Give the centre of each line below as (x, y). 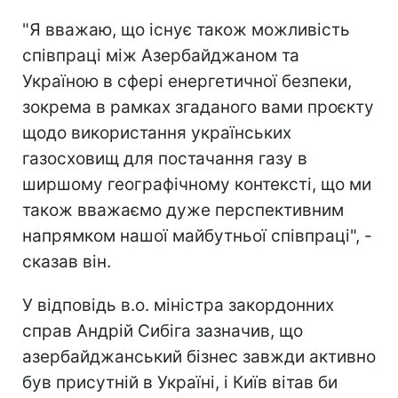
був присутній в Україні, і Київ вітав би (180, 382)
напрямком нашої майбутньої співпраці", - (197, 235)
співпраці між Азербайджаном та (161, 55)
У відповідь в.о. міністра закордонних (178, 305)
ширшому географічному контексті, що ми (197, 184)
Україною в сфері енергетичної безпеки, (187, 81)
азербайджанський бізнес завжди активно (199, 356)
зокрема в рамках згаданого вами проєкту (198, 107)
